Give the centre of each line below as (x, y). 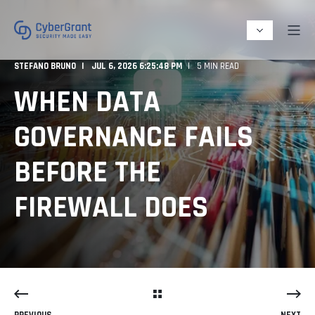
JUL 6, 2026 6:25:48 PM (137, 66)
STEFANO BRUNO (45, 66)
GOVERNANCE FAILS (134, 137)
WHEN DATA (87, 102)
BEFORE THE (88, 173)
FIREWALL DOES (111, 208)
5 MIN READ (218, 66)
